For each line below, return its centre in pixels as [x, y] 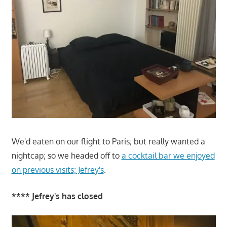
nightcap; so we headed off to [66, 156]
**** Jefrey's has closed [57, 196]
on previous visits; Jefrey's [58, 170]
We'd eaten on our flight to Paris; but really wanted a [108, 142]
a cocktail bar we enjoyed [168, 156]
